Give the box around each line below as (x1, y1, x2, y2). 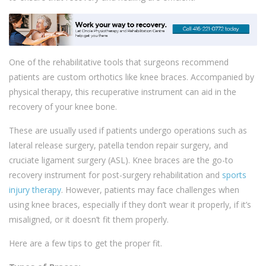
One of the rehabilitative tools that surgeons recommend (9, 56, 229, 68)
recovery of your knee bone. (9, 101, 117, 113)
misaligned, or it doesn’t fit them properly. (9, 214, 169, 226)
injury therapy (9, 184, 61, 196)
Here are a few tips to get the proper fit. (9, 237, 162, 249)
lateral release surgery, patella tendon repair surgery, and (9, 140, 228, 151)
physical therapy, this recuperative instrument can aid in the (9, 86, 236, 98)
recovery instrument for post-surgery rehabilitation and (9, 169, 222, 181)
